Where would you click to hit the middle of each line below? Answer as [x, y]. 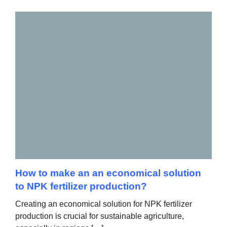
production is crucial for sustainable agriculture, [100, 216]
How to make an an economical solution [108, 173]
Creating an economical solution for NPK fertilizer [104, 204]
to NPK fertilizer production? [81, 186]
